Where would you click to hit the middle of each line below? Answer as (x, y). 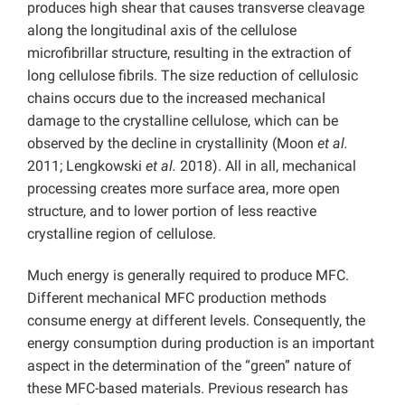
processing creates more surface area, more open (184, 189)
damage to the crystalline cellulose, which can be (183, 121)
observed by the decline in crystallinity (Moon (172, 144)
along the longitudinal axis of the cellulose (162, 31)
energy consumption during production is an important (201, 344)
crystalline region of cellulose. (122, 234)
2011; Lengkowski (86, 166)
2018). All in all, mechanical (266, 166)
